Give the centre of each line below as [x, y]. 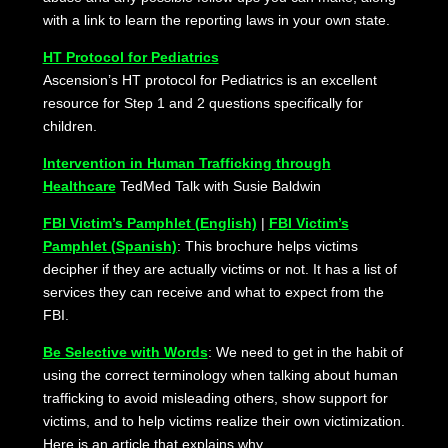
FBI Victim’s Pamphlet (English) [149, 223]
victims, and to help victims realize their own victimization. [223, 421]
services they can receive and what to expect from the [213, 292]
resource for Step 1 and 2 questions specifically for [202, 103]
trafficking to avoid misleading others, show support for [215, 398]
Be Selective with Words [125, 352]
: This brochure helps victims [267, 246]
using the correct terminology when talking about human [220, 375]
